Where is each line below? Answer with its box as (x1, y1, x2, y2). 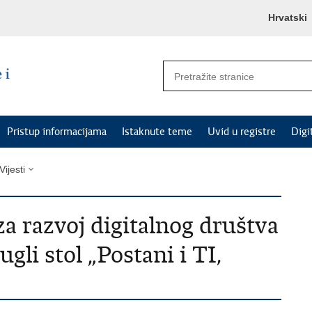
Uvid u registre (208, 125, 276, 138)
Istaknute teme (122, 125, 192, 138)
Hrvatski (268, 12, 307, 23)
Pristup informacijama (7, 125, 107, 138)
